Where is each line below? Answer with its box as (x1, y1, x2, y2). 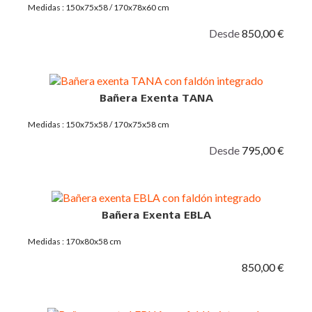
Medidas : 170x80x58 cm (28, 235, 121, 247)
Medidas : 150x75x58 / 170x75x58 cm (28, 118, 169, 130)
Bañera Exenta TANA (99, 92, 213, 104)
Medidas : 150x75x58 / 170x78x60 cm (28, 1, 169, 13)
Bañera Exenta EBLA (101, 209, 211, 221)
